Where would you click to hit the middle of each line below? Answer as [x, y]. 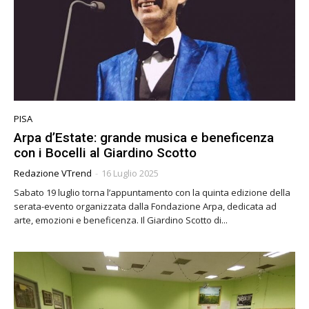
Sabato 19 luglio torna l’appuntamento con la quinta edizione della [152, 193]
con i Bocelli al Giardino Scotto [105, 153]
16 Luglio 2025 [130, 173]
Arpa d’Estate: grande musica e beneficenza [144, 138]
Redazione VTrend [53, 173]
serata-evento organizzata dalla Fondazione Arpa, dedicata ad [145, 207]
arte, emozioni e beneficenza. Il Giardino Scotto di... [184, 220]
